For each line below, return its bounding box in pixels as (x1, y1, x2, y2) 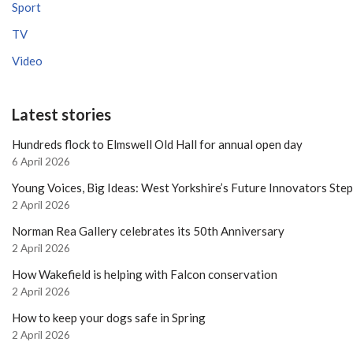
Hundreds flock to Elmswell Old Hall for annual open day (12, 136, 303, 151)
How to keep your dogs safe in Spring (12, 310, 206, 325)
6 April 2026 (12, 154, 70, 168)
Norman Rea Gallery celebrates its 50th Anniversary (12, 223, 284, 238)
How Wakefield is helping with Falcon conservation (12, 266, 277, 281)
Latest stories (12, 104, 111, 124)
